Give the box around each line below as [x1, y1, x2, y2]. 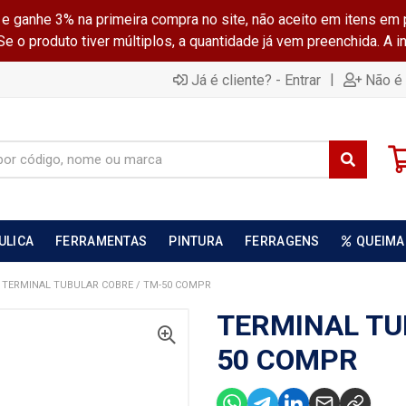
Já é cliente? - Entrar [191, 71, 321, 89]
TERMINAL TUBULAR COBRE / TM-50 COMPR [2, 279, 211, 291]
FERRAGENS [245, 234, 320, 248]
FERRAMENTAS [55, 234, 148, 248]
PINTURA [169, 234, 224, 248]
